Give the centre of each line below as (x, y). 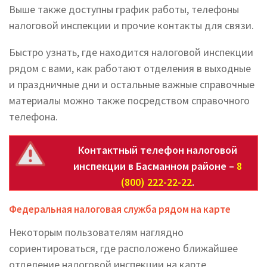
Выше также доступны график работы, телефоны (124, 9)
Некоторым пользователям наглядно (96, 232)
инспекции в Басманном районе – (155, 166)
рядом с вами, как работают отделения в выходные (130, 68)
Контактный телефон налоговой (157, 150)
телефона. (33, 117)
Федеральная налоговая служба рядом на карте (120, 209)
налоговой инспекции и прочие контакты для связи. (131, 25)
